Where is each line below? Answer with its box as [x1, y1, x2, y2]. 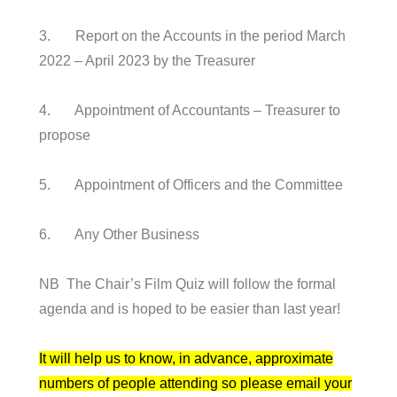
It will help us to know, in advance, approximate [39, 350, 334, 366]
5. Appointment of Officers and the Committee [39, 176, 344, 192]
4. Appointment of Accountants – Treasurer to [39, 102, 341, 118]
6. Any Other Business [39, 226, 200, 242]
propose [39, 127, 91, 143]
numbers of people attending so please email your [39, 375, 353, 391]
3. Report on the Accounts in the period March [39, 27, 346, 43]
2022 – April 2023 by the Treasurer [39, 52, 256, 68]
